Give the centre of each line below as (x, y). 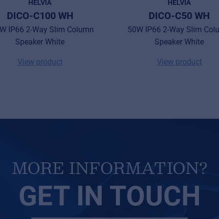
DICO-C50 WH (179, 15)
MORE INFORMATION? (109, 167)
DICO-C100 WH (40, 15)
